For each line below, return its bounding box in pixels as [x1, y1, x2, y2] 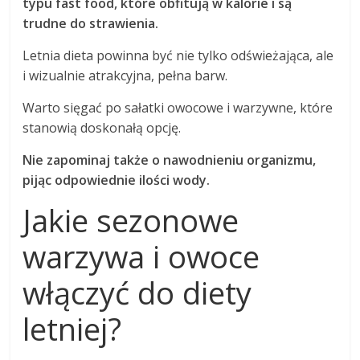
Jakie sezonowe [22, 199, 239, 242]
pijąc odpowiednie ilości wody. [22, 171, 211, 190]
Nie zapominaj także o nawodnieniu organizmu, [22, 151, 317, 170]
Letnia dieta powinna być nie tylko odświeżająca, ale [22, 47, 334, 65]
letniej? [22, 308, 122, 350]
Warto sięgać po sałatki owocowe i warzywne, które [22, 99, 333, 117]
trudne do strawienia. [22, 14, 159, 33]
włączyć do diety [22, 272, 252, 314]
